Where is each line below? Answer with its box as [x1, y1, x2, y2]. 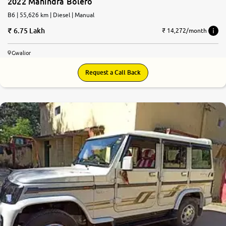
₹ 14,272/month [162, 27, 207, 35]
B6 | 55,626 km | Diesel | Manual [17, 11, 94, 19]
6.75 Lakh [13, 26, 45, 35]
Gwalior [12, 49, 31, 56]
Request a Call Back [85, 68, 141, 76]
